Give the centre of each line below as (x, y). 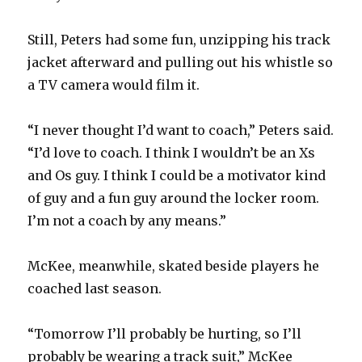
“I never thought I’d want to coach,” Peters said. (181, 130)
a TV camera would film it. (114, 85)
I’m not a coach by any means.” (127, 221)
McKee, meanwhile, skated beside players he (174, 266)
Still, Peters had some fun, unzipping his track (179, 40)
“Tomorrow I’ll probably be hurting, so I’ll (165, 334)
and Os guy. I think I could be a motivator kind (177, 176)
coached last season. (95, 289)
